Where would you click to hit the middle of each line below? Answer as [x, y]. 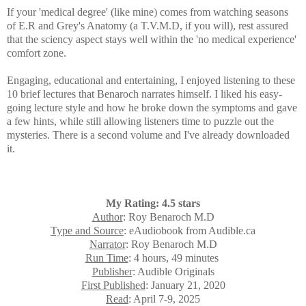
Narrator [107, 244]
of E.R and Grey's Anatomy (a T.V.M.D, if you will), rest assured [148, 25]
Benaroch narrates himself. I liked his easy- [190, 94]
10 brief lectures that [52, 94]
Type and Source [87, 230]
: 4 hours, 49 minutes [175, 258]
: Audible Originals [173, 271]
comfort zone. [37, 53]
